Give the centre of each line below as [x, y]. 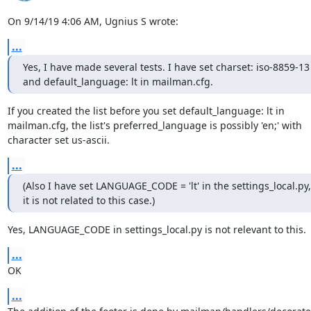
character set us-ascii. [58, 140]
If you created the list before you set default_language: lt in [146, 110]
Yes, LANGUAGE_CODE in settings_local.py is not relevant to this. [157, 229]
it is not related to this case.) [89, 200]
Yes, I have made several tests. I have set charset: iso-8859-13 [166, 67]
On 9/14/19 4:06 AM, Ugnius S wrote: [93, 21]
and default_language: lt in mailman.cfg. [118, 81]
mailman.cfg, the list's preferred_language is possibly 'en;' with [154, 125]
